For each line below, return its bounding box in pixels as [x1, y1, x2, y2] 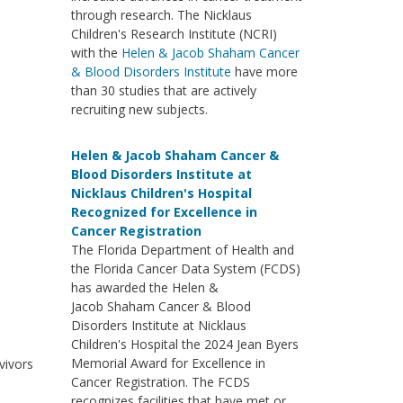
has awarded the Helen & [70, 279, 219, 296]
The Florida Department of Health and [70, 241, 294, 258]
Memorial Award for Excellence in [70, 354, 265, 372]
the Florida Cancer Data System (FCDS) [70, 260, 300, 277]
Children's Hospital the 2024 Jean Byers [70, 336, 299, 353]
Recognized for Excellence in [70, 203, 257, 220]
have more [230, 63, 298, 80]
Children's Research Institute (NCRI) [70, 25, 277, 42]
